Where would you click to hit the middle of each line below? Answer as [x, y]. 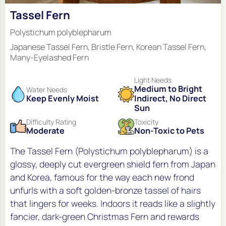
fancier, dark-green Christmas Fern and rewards [105, 217]
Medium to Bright [168, 89]
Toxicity [146, 122]
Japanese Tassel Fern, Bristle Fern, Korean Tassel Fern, [108, 47]
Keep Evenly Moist [63, 98]
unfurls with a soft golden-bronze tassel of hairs [105, 190]
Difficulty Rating [51, 122]
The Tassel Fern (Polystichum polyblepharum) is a [109, 151]
